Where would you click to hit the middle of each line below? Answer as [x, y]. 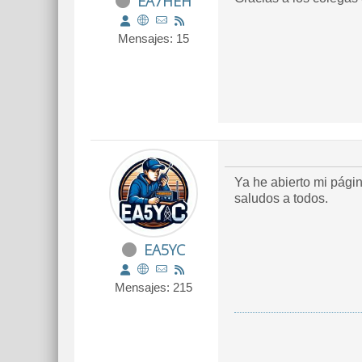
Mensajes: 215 [154, 287]
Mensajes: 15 [154, 38]
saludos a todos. [281, 198]
